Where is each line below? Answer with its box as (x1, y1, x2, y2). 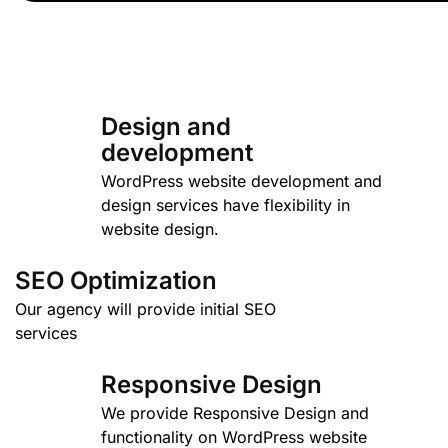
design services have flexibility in (100, 195, 350, 215)
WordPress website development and (100, 171, 382, 191)
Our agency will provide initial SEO (15, 299, 276, 319)
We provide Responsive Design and (100, 403, 369, 423)
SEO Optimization (15, 266, 217, 295)
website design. (100, 219, 219, 239)
